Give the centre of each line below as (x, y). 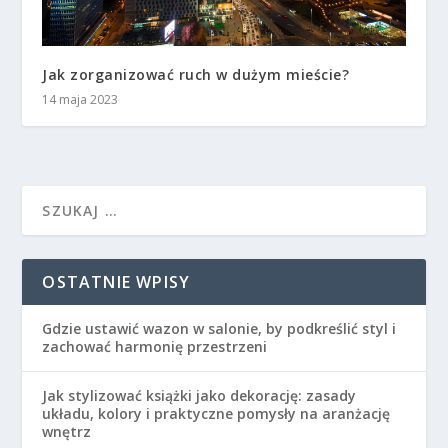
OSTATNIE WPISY (116, 281)
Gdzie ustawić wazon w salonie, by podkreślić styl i (219, 328)
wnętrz (67, 431)
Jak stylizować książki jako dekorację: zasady (199, 395)
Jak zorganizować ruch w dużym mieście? (196, 74)
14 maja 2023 (80, 99)
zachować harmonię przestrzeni (155, 346)
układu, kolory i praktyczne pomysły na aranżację (216, 413)
